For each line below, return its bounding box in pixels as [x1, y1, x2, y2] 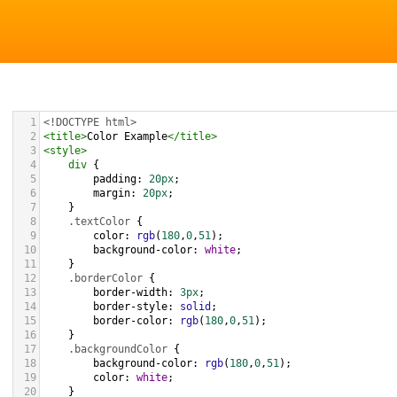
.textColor [68, 215, 130, 228]
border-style [93, 300, 167, 313]
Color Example [87, 130, 167, 143]
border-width [93, 286, 167, 299]
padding [93, 173, 136, 185]
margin [93, 187, 130, 199]
